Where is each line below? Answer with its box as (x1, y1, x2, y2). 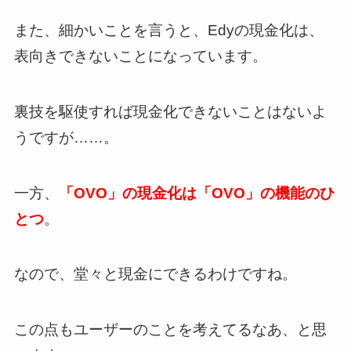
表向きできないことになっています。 (13, 48, 267, 65)
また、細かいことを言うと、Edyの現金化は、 (13, 22, 324, 39)
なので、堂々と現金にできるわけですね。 (13, 266, 297, 283)
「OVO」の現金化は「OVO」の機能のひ (58, 184, 335, 201)
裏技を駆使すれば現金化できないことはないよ (13, 103, 327, 120)
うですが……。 (13, 128, 118, 146)
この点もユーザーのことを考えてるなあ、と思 (13, 320, 327, 338)
